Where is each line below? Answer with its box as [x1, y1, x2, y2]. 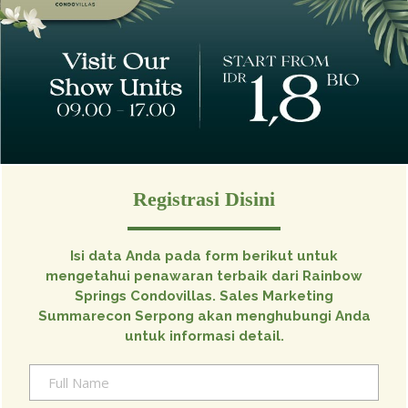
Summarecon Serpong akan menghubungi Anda [37, 307, 371, 324]
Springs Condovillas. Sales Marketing [75, 287, 333, 304]
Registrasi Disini [133, 187, 275, 210]
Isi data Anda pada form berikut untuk [70, 247, 338, 264]
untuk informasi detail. [124, 327, 284, 344]
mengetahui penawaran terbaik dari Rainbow [46, 267, 362, 284]
